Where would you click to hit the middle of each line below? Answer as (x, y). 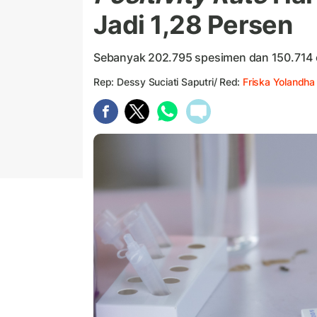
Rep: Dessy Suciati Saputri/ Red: (168, 82)
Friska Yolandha (279, 82)
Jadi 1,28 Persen (193, 25)
